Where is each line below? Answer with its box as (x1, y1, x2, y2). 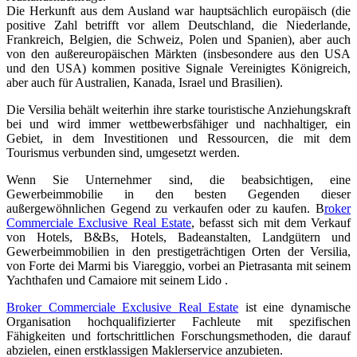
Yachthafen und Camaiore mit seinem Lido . (6, 273, 228, 287)
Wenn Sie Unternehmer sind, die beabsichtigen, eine (6, 172, 351, 186)
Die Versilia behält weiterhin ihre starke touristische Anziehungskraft (6, 102, 351, 116)
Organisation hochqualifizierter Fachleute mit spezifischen (6, 314, 351, 328)
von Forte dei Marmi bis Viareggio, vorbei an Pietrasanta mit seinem (6, 258, 351, 273)
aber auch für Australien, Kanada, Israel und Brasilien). (6, 75, 283, 89)
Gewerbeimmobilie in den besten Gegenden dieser (6, 186, 351, 201)
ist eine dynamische (238, 300, 351, 314)
